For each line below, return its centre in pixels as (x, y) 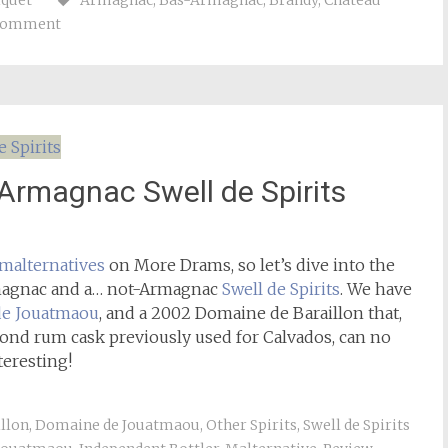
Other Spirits (251, 425)
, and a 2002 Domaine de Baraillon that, (250, 313)
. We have (376, 289)
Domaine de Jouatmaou (117, 425)
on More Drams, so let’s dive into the (250, 265)
